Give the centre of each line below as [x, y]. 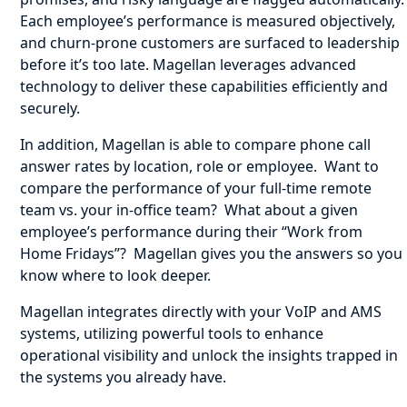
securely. [50, 108]
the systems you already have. [124, 377]
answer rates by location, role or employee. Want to [200, 166]
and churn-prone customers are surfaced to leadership [210, 43]
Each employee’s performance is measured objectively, [208, 21]
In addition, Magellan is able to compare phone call [196, 144]
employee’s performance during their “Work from [192, 232]
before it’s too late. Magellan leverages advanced [189, 65]
